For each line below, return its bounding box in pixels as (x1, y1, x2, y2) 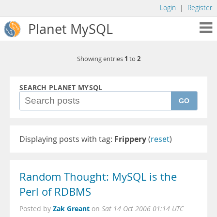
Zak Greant (53, 204, 90, 213)
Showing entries (77, 55, 124, 63)
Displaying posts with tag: (19, 134, 114, 144)
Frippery (114, 134, 146, 144)
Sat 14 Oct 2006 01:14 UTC (102, 204, 184, 213)
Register (187, 3, 212, 12)
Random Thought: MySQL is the (19, 170, 177, 184)
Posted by (19, 204, 53, 213)
